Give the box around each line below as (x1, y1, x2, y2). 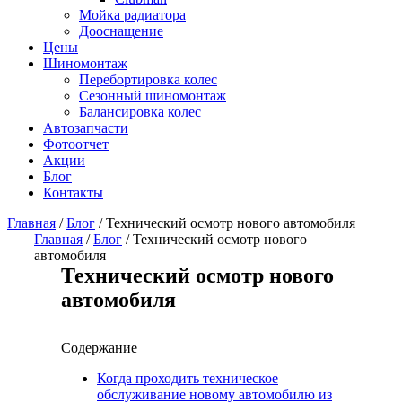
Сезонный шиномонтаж (79, 88, 226, 103)
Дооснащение (79, 23, 163, 39)
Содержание (61, 340, 137, 355)
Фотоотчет (43, 136, 109, 152)
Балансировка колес (79, 104, 201, 119)
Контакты (43, 185, 103, 200)
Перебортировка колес (79, 72, 217, 87)
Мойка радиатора (79, 7, 186, 22)
